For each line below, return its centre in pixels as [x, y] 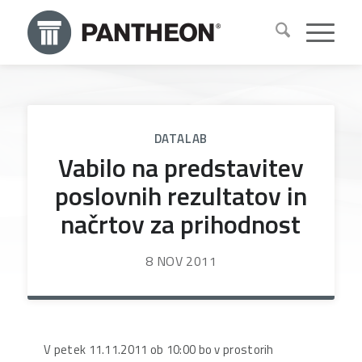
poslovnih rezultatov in [181, 196]
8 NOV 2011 [181, 261]
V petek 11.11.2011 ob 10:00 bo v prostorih [159, 349]
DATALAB [181, 139]
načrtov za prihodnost [181, 224]
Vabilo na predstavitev [181, 167]
